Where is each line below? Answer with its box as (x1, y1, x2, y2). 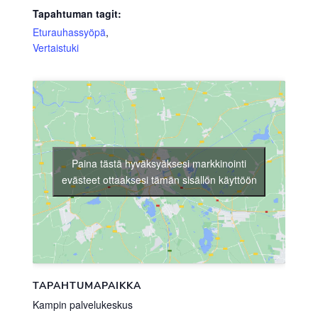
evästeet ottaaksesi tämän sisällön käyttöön (61, 172, 257, 187)
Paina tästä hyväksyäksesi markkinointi (72, 156, 246, 171)
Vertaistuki (32, 40, 79, 55)
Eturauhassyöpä (32, 25, 106, 39)
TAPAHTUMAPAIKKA (32, 278, 141, 292)
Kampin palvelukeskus (32, 297, 133, 312)
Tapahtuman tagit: (32, 6, 121, 21)
